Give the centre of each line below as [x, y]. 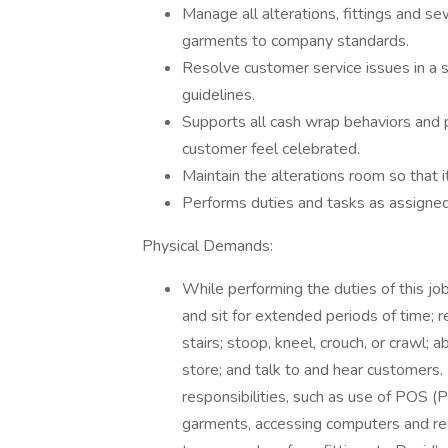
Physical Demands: [207, 246]
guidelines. [220, 95]
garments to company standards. [299, 41]
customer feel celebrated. [273, 149]
